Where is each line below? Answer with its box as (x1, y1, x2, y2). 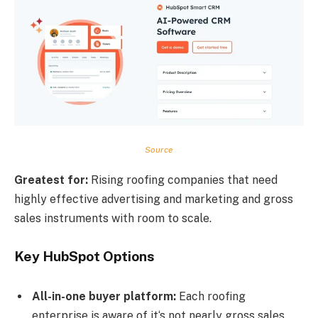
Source (145, 145, 173, 155)
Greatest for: (14, 172, 88, 187)
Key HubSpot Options (14, 248, 155, 264)
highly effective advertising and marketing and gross (14, 192, 293, 206)
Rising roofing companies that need (88, 172, 278, 187)
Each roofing (176, 289, 246, 303)
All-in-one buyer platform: (32, 289, 176, 303)
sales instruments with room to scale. (14, 211, 212, 225)
